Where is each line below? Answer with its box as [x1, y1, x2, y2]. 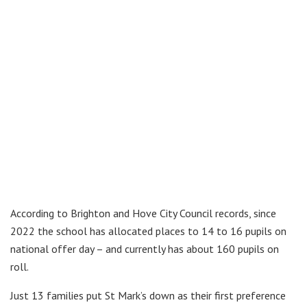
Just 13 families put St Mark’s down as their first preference [10, 288, 286, 303]
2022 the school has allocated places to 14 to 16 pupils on [10, 224, 286, 238]
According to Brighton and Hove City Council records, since [10, 206, 276, 221]
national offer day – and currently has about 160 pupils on [10, 242, 279, 256]
